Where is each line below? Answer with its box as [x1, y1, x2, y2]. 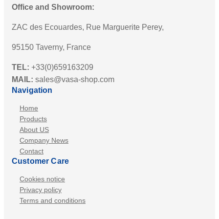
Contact [20, 147, 44, 155]
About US [20, 126, 49, 134]
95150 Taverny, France [12, 43, 91, 52]
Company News [20, 136, 68, 145]
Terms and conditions [20, 197, 86, 205]
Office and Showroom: [12, 3, 94, 12]
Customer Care [12, 157, 69, 166]
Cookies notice [20, 175, 65, 183]
